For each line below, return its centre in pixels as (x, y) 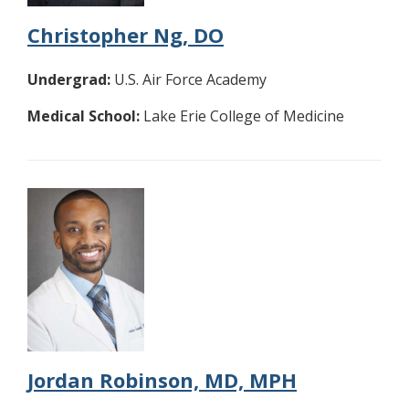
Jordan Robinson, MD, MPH (162, 380)
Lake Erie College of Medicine (242, 115)
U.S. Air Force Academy (189, 79)
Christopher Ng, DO (126, 34)
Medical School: (84, 115)
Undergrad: (69, 79)
